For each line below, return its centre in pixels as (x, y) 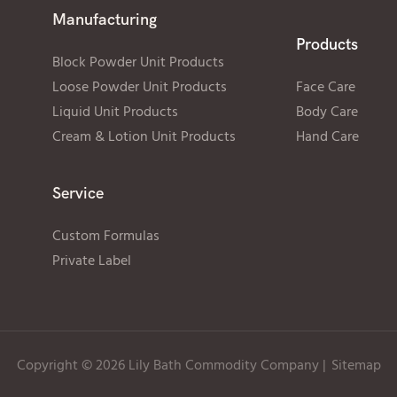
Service (78, 194)
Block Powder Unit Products (138, 62)
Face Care (325, 87)
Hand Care (327, 137)
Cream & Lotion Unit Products (144, 137)
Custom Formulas (105, 237)
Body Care (327, 112)
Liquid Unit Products (115, 112)
